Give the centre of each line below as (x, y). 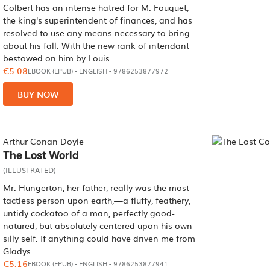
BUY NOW (38, 94)
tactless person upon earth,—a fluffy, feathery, (97, 200)
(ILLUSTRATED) (30, 170)
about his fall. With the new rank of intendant (96, 45)
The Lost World (41, 156)
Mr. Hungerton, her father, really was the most (96, 187)
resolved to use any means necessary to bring (97, 33)
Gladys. (18, 251)
